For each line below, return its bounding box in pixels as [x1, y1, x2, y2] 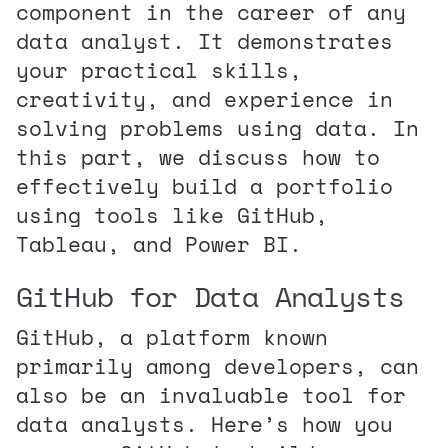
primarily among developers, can [16, 349, 419, 382]
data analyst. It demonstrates [16, 24, 393, 57]
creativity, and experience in [16, 82, 393, 115]
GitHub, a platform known [16, 320, 328, 353]
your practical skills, [16, 53, 302, 86]
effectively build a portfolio [16, 169, 393, 202]
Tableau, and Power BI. [16, 227, 302, 260]
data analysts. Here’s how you [16, 407, 393, 440]
